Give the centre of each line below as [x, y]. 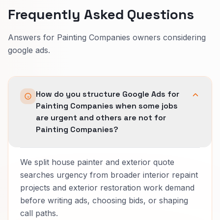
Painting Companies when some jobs [107, 106]
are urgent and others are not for [101, 117]
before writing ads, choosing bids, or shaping [104, 200]
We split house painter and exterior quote [97, 162]
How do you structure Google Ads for [108, 94]
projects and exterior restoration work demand [107, 187]
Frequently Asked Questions [101, 14]
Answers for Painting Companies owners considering [107, 37]
